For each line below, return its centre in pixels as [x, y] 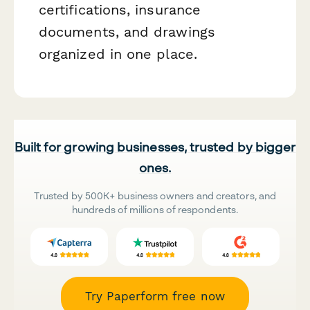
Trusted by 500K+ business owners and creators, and [155, 196]
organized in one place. [118, 54]
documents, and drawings [127, 31]
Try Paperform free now [155, 297]
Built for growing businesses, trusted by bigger [155, 147]
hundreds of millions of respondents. [155, 210]
